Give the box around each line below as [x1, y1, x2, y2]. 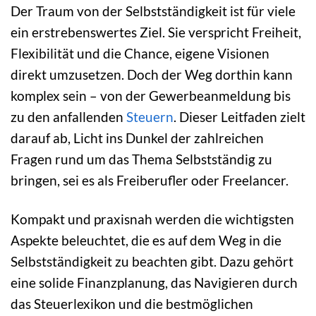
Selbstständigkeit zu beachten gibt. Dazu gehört [11, 253, 293, 269]
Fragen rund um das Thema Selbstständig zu [11, 150, 272, 167]
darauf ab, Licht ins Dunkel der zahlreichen [11, 129, 264, 146]
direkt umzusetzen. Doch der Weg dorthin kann [11, 66, 293, 83]
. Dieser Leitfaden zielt [174, 108, 305, 125]
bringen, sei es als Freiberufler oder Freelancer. [11, 171, 288, 188]
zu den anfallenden [11, 108, 126, 125]
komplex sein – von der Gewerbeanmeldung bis [11, 87, 291, 104]
